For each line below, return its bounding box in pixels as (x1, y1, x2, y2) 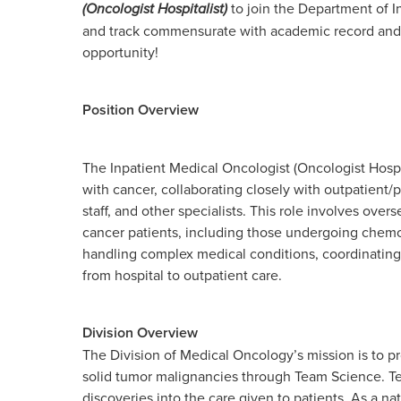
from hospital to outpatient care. (82, 265, 282, 285)
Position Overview (82, 99, 199, 120)
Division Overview (82, 322, 198, 343)
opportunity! (82, 42, 158, 62)
